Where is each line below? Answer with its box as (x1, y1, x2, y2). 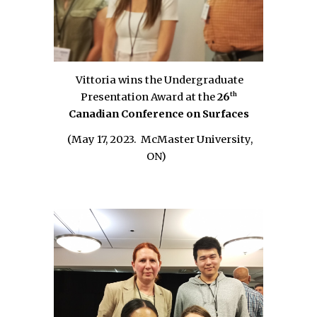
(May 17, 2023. (64, 133, 139, 146)
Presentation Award (80, 91, 183, 104)
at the (183, 91, 217, 104)
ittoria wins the (83, 74, 164, 87)
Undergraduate (164, 74, 243, 87)
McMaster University (140, 133, 250, 146)
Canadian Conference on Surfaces (68, 108, 249, 121)
